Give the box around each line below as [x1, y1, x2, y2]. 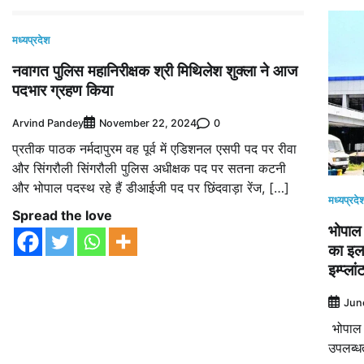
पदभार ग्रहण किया [12, 80, 113, 102]
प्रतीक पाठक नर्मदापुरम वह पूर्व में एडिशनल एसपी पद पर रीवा [12, 141, 297, 158]
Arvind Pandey [12, 116, 84, 129]
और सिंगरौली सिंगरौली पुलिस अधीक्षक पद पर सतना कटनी [12, 160, 286, 177]
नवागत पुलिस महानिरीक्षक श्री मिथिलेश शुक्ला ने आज [12, 60, 297, 82]
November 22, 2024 [99, 117, 197, 130]
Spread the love [12, 207, 112, 224]
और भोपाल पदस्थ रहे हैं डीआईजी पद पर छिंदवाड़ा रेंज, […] [12, 180, 289, 197]
